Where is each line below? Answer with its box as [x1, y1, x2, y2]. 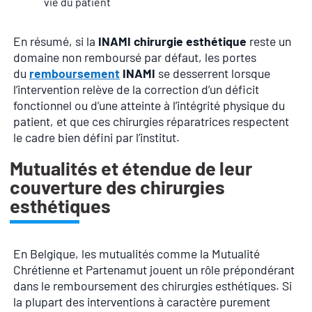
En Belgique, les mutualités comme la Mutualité [13, 246, 260, 262]
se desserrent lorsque [155, 65, 270, 81]
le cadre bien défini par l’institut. [13, 129, 180, 145]
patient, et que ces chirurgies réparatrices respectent [13, 113, 289, 129]
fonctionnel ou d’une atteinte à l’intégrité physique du [13, 97, 285, 113]
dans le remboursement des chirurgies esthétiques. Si [13, 278, 292, 294]
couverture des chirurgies [10, 175, 225, 198]
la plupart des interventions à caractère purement [13, 294, 270, 310]
